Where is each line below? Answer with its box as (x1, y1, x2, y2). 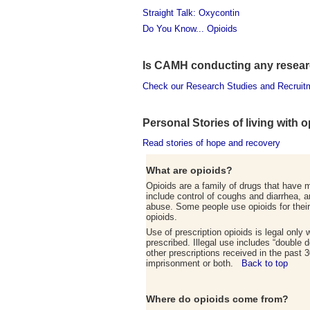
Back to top (241, 257, 288, 268)
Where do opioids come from (146, 293, 282, 305)
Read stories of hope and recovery (143, 138, 280, 149)
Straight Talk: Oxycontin (143, 8, 239, 19)
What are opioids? (146, 165, 232, 176)
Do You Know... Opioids (143, 24, 237, 35)
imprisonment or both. (146, 257, 241, 268)
